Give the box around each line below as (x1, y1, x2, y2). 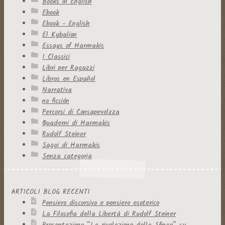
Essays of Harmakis (42, 40, 104, 51)
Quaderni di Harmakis (42, 117, 110, 129)
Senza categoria (42, 150, 92, 162)
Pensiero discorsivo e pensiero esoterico (42, 197, 159, 209)
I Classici (42, 51, 70, 62)
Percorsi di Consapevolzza (42, 106, 120, 118)
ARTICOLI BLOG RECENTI (11, 186, 90, 198)
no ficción (42, 95, 69, 106)
